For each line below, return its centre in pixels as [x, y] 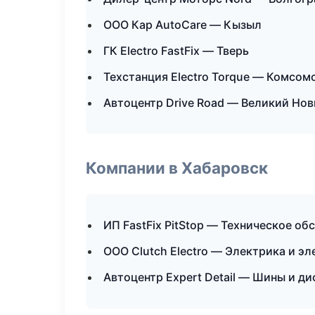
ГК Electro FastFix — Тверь [176, 51]
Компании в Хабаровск [177, 168]
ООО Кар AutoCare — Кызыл [182, 25]
